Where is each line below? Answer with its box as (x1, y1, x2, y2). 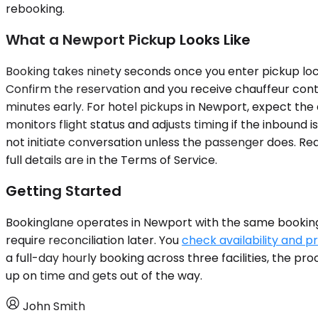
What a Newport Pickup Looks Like (6, 30, 251, 50)
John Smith (23, 297, 85, 314)
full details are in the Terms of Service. (6, 151, 217, 168)
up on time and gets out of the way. (6, 267, 202, 284)
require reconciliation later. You (6, 231, 182, 248)
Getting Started (6, 181, 121, 202)
